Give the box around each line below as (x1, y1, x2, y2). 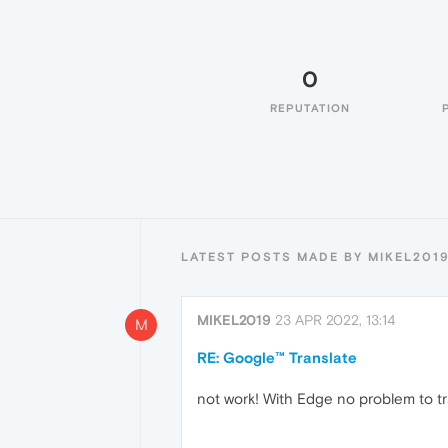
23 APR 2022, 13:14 (275, 312, 395, 328)
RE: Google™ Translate (197, 349, 357, 366)
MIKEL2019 (197, 312, 271, 328)
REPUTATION (270, 102, 350, 114)
